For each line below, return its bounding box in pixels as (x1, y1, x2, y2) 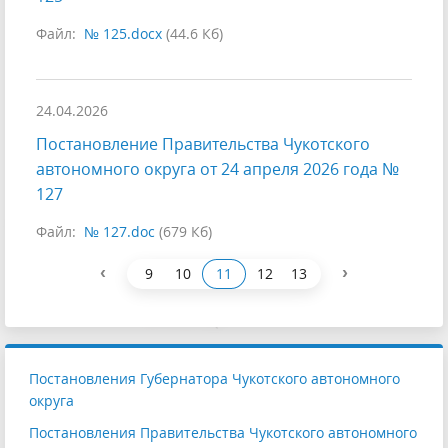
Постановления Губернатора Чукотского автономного (29, 369, 400, 389)
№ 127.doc (84, 222, 155, 242)
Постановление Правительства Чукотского (36, 133, 370, 156)
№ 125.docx (84, 24, 162, 44)
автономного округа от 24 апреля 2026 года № (36, 158, 399, 181)
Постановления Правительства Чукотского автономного (29, 423, 417, 443)
